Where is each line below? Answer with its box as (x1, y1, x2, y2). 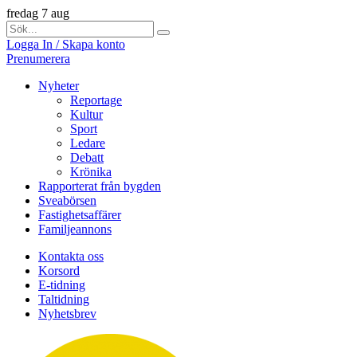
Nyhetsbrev (38, 307, 96, 320)
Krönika (70, 165, 112, 178)
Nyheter (38, 79, 79, 92)
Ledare (70, 136, 105, 150)
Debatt (70, 151, 104, 164)
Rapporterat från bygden (38, 179, 161, 193)
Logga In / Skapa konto (6, 37, 125, 51)
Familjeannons (38, 222, 112, 236)
